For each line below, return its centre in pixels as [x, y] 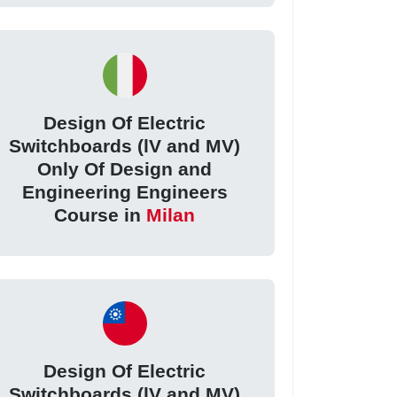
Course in [101, 214]
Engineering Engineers [125, 191]
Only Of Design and [125, 168]
